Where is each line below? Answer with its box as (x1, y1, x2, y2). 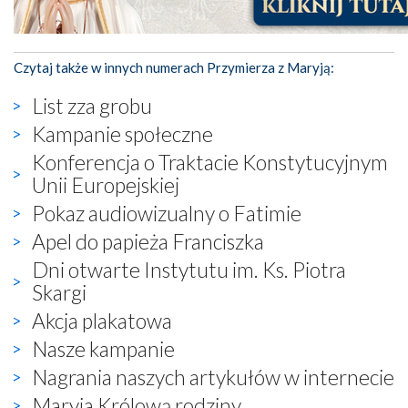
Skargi (32, 279, 87, 305)
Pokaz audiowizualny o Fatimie (32, 199, 301, 226)
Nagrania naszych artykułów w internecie (32, 363, 394, 390)
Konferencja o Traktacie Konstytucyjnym (32, 148, 388, 175)
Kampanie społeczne (32, 120, 213, 147)
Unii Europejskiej (32, 171, 179, 198)
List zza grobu (32, 92, 152, 118)
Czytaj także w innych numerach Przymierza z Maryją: (14, 58, 334, 76)
